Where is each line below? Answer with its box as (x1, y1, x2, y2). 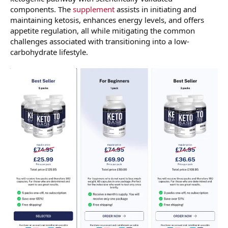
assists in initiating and (115, 4, 196, 15)
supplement (73, 4, 115, 15)
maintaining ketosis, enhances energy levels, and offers (10, 15, 204, 25)
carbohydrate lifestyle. (10, 47, 88, 58)
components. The (10, 4, 73, 15)
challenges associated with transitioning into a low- (10, 36, 189, 47)
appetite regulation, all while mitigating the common (10, 25, 195, 36)
